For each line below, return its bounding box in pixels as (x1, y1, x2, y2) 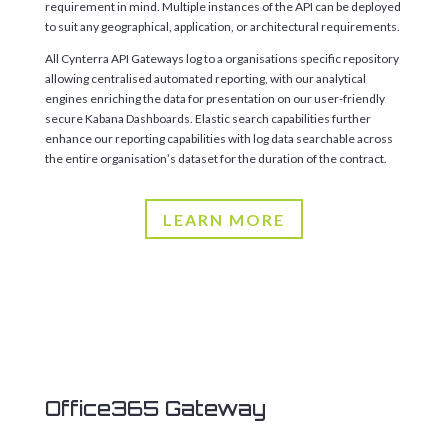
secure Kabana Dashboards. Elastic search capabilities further (44, 110, 371, 126)
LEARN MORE (162, 209, 285, 229)
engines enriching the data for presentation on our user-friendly (44, 90, 385, 106)
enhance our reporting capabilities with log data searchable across (44, 130, 393, 146)
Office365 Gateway (44, 396, 266, 422)
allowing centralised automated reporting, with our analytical (44, 70, 366, 86)
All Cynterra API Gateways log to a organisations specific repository (44, 50, 399, 66)
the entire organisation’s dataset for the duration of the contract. (44, 150, 387, 166)
